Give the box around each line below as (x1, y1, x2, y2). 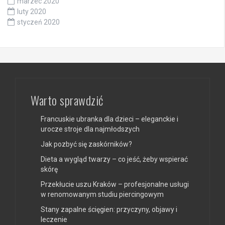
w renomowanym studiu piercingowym (41, 190, 164, 199)
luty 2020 (17, 8, 46, 16)
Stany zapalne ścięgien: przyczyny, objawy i (41, 205, 177, 214)
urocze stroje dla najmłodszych (41, 125, 140, 134)
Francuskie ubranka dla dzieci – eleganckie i (41, 115, 178, 124)
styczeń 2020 (17, 18, 60, 27)
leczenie (41, 215, 67, 224)
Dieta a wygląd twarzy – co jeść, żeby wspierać (41, 155, 188, 164)
